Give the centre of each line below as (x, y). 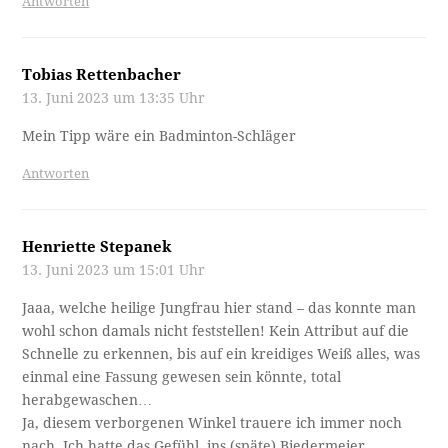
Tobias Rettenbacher (102, 74)
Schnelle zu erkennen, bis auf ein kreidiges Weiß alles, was (221, 353)
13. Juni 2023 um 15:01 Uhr (114, 269)
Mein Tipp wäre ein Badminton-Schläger (159, 135)
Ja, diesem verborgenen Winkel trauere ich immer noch (212, 422)
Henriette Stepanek (97, 246)
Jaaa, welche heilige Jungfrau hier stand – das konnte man (219, 307)
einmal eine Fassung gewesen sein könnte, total (182, 376)
